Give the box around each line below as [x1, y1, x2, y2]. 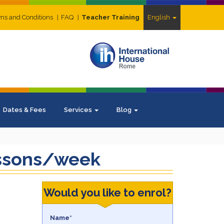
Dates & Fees [3, 106, 46, 113]
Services [64, 106, 93, 113]
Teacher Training [81, 13, 139, 21]
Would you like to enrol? [43, 186, 171, 199]
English [147, 13, 171, 21]
